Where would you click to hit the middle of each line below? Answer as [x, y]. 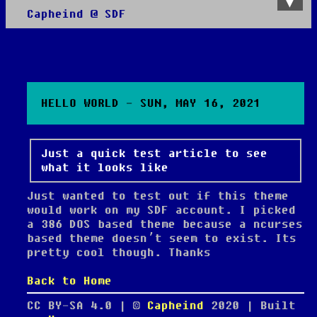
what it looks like [105, 168]
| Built [267, 306]
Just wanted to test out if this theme [158, 196]
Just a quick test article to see [154, 154]
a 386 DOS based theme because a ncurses [165, 224]
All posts [59, 50]
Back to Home [69, 281]
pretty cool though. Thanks [119, 253]
